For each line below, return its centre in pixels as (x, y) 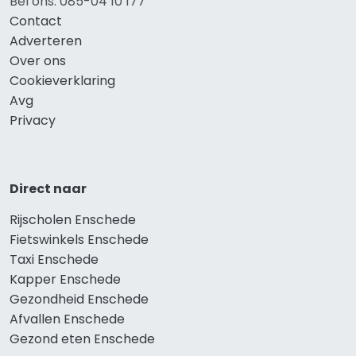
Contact (36, 21)
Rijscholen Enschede (73, 220)
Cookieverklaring (62, 81)
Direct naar (48, 189)
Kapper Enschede (65, 280)
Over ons (38, 61)
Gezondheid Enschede (79, 300)
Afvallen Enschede (67, 319)
